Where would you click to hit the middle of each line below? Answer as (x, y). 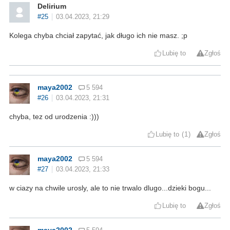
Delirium (52, 6)
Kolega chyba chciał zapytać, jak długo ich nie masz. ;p (98, 35)
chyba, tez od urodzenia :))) (54, 116)
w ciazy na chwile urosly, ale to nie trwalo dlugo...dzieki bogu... (110, 188)
